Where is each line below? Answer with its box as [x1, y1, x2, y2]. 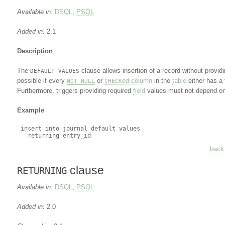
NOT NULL [66, 78, 95, 84]
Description [17, 47, 53, 55]
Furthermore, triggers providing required [17, 87, 133, 94]
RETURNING [17, 166, 67, 176]
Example [17, 106, 44, 114]
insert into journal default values [17, 125, 140, 132]
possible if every [17, 77, 67, 84]
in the [152, 77, 172, 84]
